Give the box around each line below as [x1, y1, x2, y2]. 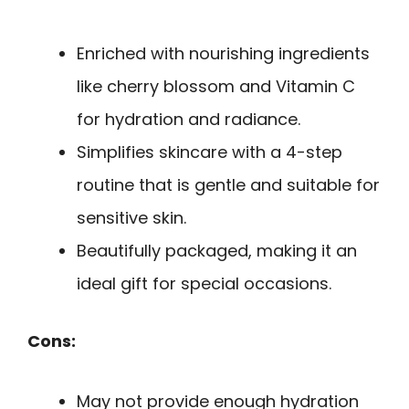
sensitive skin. [77, 205, 186, 229]
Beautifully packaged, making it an [77, 238, 357, 262]
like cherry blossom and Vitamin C [77, 74, 355, 98]
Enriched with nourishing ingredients [77, 41, 370, 65]
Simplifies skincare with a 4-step [77, 140, 342, 163]
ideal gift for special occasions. [77, 271, 331, 295]
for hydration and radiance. [77, 107, 300, 131]
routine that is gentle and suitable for [77, 173, 380, 196]
